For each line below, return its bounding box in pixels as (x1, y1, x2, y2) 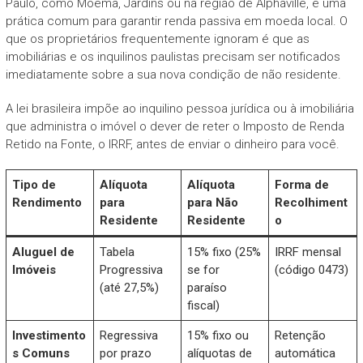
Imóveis (12, 262, 57, 277)
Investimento (12, 327, 87, 343)
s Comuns (12, 345, 70, 361)
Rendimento (12, 194, 83, 210)
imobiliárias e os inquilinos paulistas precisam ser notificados (5, 49, 340, 64)
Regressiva (100, 327, 159, 343)
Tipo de (12, 177, 57, 192)
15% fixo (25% (187, 244, 262, 259)
